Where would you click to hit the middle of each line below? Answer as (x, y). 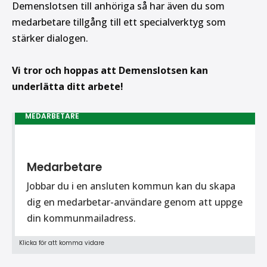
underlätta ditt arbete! (68, 86)
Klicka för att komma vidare (62, 243)
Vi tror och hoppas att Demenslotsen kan (110, 70)
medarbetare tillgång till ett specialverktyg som (119, 22)
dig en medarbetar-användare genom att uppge (135, 202)
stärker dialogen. (50, 38)
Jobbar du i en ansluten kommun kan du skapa (131, 186)
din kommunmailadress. (84, 218)
